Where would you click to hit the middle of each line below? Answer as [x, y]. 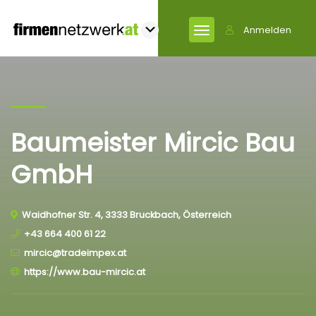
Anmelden [267, 30]
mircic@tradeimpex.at [75, 253]
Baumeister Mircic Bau [153, 143]
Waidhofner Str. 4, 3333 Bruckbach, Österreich [127, 215]
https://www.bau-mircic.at [85, 272]
